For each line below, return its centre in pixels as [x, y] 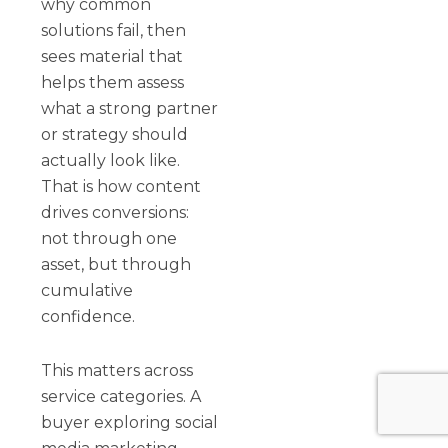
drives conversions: [115, 212]
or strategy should [115, 134]
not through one [109, 238]
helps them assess [113, 82]
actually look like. [111, 160]
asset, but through [116, 264]
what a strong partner [130, 108]
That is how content [121, 186]
